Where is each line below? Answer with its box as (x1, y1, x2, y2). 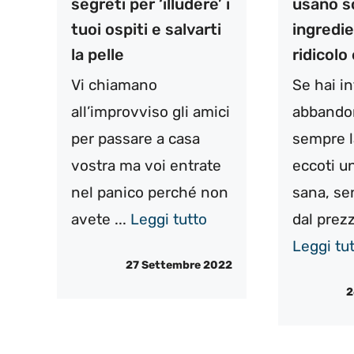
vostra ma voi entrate (71, 156, 221, 175)
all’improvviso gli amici (71, 102, 230, 121)
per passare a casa (71, 129, 200, 148)
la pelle (71, 44, 124, 64)
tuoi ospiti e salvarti (71, 19, 221, 39)
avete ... (71, 209, 130, 228)
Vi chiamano (71, 75, 157, 94)
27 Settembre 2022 (125, 258, 232, 273)
